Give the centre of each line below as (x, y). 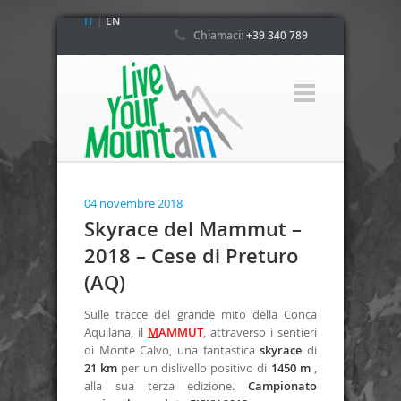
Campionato (282, 386)
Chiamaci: (219, 35)
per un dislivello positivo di (192, 368)
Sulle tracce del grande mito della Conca (200, 314)
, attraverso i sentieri (260, 332)
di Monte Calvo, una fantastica (172, 350)
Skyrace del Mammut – (193, 229)
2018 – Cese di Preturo (191, 256)
